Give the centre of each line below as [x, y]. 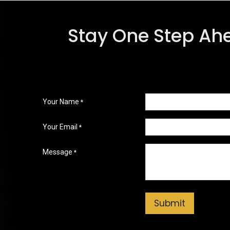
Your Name [61, 102]
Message [57, 152]
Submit [169, 204]
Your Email [60, 127]
